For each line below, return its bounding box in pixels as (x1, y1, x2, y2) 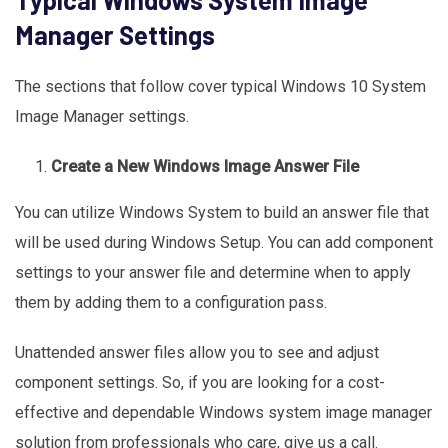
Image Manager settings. (15, 106, 193, 126)
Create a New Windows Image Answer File (51, 156, 363, 176)
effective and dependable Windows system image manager (15, 402, 432, 422)
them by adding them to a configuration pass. (15, 292, 331, 312)
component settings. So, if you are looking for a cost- (15, 372, 385, 392)
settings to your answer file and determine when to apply (15, 262, 411, 282)
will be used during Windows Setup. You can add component (15, 232, 433, 252)
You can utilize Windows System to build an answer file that (15, 202, 429, 222)
